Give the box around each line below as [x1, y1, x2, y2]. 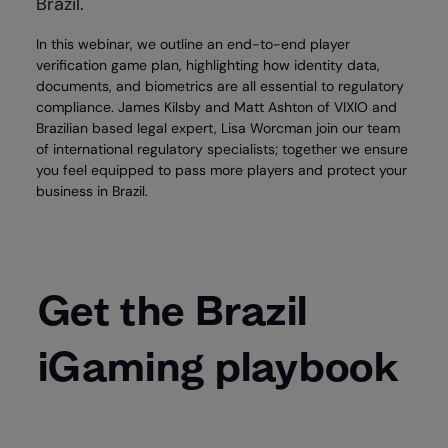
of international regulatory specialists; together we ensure [36, 140, 409, 158]
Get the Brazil [37, 284, 308, 336]
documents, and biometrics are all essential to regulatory [36, 77, 405, 95]
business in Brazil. [36, 182, 149, 200]
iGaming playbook [37, 340, 399, 392]
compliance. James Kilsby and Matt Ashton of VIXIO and [36, 98, 398, 116]
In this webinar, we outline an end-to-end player [36, 35, 351, 53]
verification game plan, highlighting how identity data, [36, 56, 381, 74]
